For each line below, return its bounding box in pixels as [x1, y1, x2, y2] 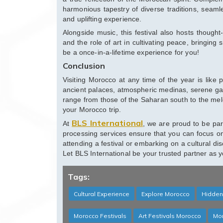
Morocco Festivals [74, 212, 126, 220]
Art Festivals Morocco [138, 212, 201, 220]
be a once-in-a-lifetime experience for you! [63, 48, 199, 57]
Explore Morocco [141, 190, 190, 198]
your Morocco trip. [63, 106, 121, 114]
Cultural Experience [74, 190, 129, 198]
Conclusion [63, 61, 106, 71]
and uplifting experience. [63, 15, 142, 23]
